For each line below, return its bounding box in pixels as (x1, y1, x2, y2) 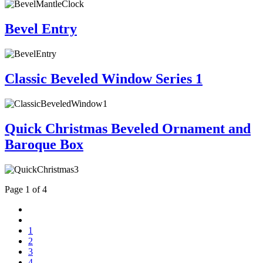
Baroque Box (5, 136, 83, 152)
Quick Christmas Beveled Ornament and (5, 120, 251, 136)
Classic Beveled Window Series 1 (5, 70, 203, 86)
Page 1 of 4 (5, 184, 47, 194)
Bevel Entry (5, 21, 77, 37)
